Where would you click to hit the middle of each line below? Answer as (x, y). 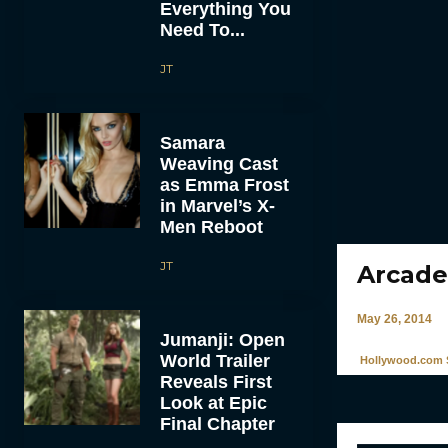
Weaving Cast (218, 163)
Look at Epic (213, 402)
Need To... (202, 29)
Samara (192, 142)
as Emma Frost (224, 184)
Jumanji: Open (222, 339)
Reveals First (215, 381)
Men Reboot (211, 226)
